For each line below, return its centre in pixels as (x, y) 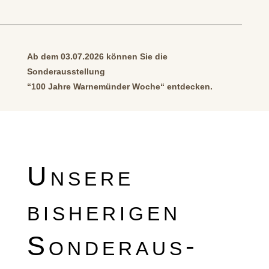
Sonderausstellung (66, 71)
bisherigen (104, 211)
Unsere (80, 177)
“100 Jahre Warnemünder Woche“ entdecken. (119, 86)
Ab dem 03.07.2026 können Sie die (97, 56)
